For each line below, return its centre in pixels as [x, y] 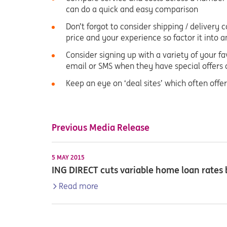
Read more [79, 186]
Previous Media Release [101, 127]
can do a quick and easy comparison [132, 9]
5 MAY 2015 [68, 157]
